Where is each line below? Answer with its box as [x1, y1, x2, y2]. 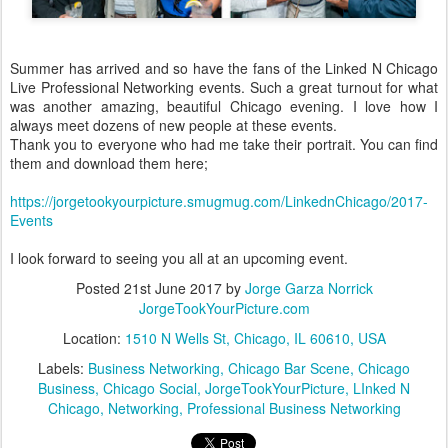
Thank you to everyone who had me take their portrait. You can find [10, 134, 438, 155]
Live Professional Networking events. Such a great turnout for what [10, 77, 438, 98]
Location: [62, 328, 125, 349]
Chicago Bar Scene [228, 358, 350, 379]
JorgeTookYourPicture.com [138, 298, 310, 319]
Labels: [38, 358, 88, 379]
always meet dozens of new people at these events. [10, 115, 337, 136]
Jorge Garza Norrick [244, 278, 373, 299]
